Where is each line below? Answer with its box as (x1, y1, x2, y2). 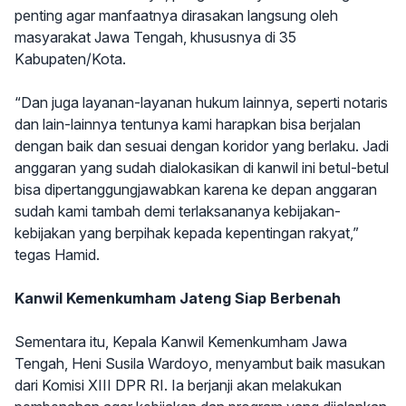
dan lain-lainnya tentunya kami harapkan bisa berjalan (14, 115, 361, 133)
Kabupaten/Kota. (14, 50, 126, 68)
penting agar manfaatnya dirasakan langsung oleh (14, 6, 338, 24)
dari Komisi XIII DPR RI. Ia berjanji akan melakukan (14, 376, 342, 394)
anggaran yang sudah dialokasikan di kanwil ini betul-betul (14, 159, 389, 177)
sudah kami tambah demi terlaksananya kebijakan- (14, 202, 341, 220)
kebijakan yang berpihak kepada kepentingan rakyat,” (14, 224, 359, 242)
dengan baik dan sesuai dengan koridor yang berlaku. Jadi (14, 137, 389, 155)
